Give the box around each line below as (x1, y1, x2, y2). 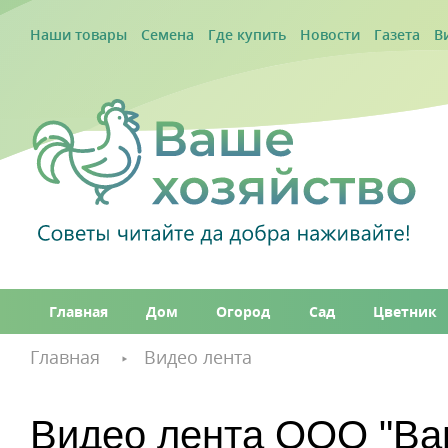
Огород (216, 302, 271, 321)
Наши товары (30, 24, 127, 44)
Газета (374, 24, 420, 44)
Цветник (372, 302, 437, 321)
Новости (300, 24, 360, 44)
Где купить (208, 24, 286, 44)
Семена (141, 24, 194, 44)
